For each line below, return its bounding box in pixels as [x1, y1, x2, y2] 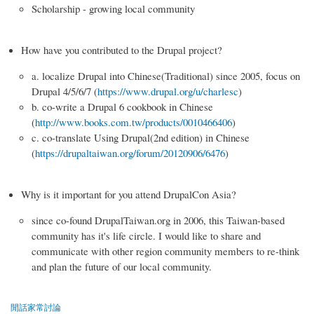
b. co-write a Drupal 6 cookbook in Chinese [32, 99, 213, 114]
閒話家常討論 [11, 300, 61, 313]
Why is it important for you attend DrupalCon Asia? [21, 187, 236, 202]
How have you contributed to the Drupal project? [21, 42, 222, 57]
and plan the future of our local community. [32, 259, 212, 274]
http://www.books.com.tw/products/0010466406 [35, 114, 232, 129]
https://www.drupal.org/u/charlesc [97, 83, 238, 98]
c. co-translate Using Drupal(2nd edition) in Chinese [32, 130, 250, 144]
